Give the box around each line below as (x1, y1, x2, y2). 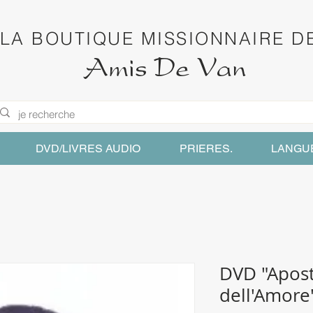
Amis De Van (84, 57, 246, 83)
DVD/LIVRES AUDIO (36, 142, 140, 155)
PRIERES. (180, 142, 233, 155)
